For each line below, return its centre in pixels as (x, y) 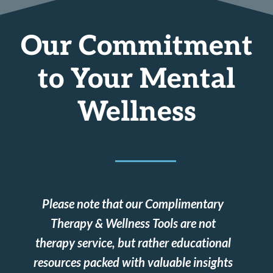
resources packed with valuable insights (133, 262)
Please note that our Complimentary (133, 204)
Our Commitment (136, 47)
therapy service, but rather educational (133, 243)
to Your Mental (136, 80)
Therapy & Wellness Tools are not (133, 223)
